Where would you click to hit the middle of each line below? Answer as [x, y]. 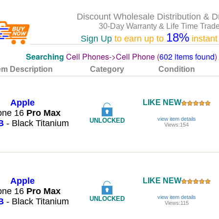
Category [107, 69]
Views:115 [176, 203]
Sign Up [96, 39]
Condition [176, 69]
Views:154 [176, 125]
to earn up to [139, 39]
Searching [45, 56]
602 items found [187, 56]
